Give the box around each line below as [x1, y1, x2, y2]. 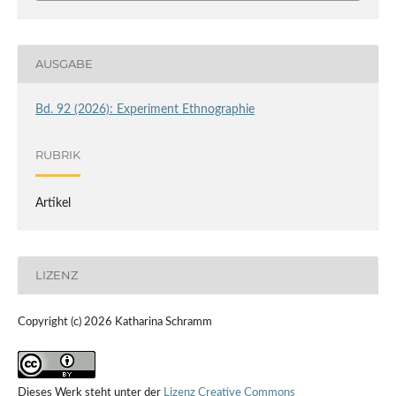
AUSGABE [34, 57, 93, 72]
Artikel [34, 196, 71, 209]
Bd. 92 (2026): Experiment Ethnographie [34, 103, 255, 116]
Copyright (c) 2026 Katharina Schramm [17, 316, 212, 328]
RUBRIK [34, 148, 80, 163]
